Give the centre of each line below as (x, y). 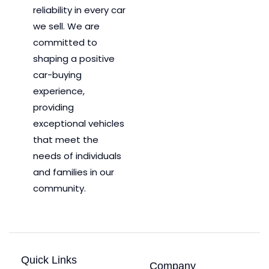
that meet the (66, 140)
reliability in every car (79, 10)
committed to (65, 43)
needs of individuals (77, 156)
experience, (59, 91)
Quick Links (49, 260)
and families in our (74, 172)
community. (59, 189)
